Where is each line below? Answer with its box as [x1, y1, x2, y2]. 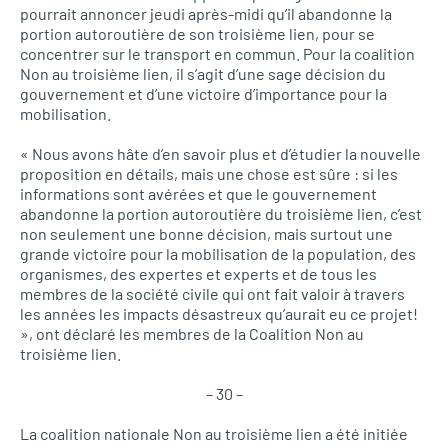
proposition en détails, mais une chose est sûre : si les [20, 164, 398, 183]
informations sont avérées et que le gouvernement [20, 184, 377, 203]
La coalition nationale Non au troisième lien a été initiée [20, 424, 408, 443]
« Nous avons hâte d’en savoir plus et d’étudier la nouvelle [20, 144, 421, 163]
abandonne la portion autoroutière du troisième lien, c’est [20, 204, 422, 223]
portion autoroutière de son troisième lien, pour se [20, 24, 375, 43]
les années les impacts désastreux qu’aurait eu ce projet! [20, 304, 418, 323]
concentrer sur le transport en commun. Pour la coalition [20, 44, 415, 63]
